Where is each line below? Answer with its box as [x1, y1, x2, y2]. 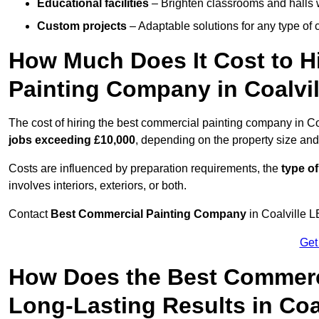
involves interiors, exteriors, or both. [9, 179, 187, 192]
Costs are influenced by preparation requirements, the [9, 162, 281, 175]
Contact [9, 208, 51, 221]
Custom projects [37, 20, 127, 33]
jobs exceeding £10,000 [9, 134, 135, 147]
